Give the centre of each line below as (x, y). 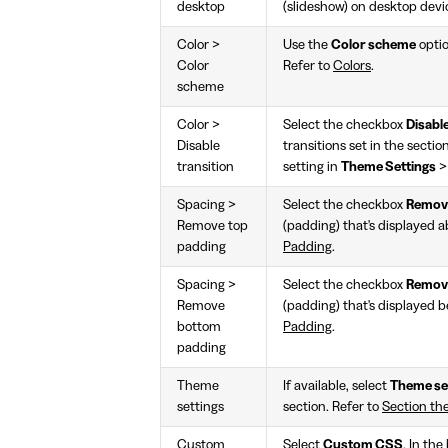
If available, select (336, 386)
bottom (199, 327)
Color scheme (373, 45)
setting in (312, 167)
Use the (307, 45)
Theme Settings (388, 167)
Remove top (212, 226)
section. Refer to (332, 407)
